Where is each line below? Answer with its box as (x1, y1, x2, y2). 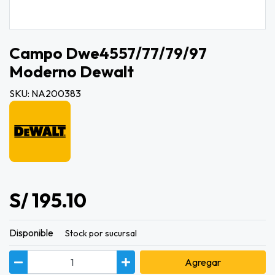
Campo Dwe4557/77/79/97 (9, 43, 207, 63)
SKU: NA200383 (9, 87, 81, 99)
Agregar (185, 256, 221, 269)
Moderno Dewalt (9, 61, 134, 82)
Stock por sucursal (65, 228, 137, 239)
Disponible (9, 227, 53, 239)
